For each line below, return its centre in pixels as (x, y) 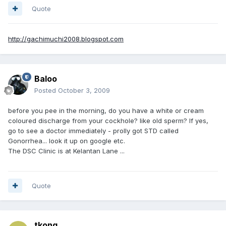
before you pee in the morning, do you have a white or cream (106, 110)
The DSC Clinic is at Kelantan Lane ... (66, 151)
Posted (46, 90)
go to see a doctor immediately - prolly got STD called (93, 130)
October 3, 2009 (84, 90)
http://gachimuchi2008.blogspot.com (66, 39)
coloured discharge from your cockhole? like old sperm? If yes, (108, 120)
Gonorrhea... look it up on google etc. (67, 140)
